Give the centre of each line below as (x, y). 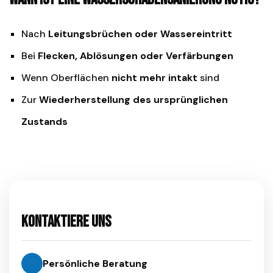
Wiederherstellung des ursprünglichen (133, 100)
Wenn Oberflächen (66, 78)
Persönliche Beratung (95, 263)
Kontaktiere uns (66, 222)
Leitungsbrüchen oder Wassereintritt (140, 34)
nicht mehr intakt (154, 78)
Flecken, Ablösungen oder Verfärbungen (136, 56)
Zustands (44, 122)
